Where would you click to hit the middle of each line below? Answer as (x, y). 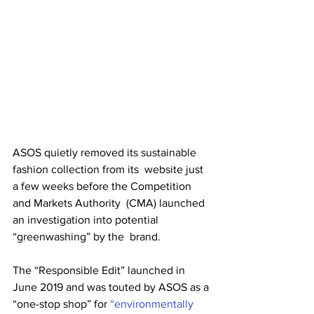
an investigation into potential (87, 220)
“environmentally (153, 304)
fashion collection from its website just (109, 169)
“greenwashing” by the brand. (88, 237)
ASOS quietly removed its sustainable (106, 152)
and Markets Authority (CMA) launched (110, 203)
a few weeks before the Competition (103, 186)
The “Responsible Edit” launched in (100, 270)
